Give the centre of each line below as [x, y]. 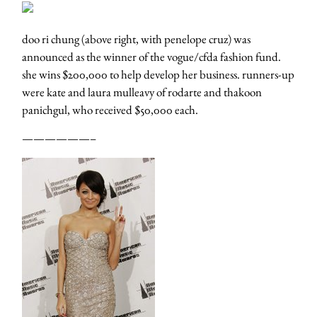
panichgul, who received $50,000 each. [110, 110]
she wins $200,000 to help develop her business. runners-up [158, 75]
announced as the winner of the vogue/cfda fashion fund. [151, 57]
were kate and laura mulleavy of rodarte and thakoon [142, 92]
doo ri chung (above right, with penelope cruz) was [136, 39]
